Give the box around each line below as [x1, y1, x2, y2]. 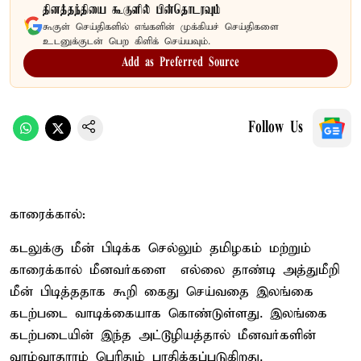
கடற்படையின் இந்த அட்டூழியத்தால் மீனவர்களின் [10, 326, 316, 344]
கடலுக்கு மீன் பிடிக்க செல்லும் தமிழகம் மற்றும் [10, 239, 311, 257]
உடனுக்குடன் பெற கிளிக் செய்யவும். [43, 35, 210, 48]
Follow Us [248, 119, 303, 136]
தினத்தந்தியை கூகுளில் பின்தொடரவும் [43, 2, 221, 18]
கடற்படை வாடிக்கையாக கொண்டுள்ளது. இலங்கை [10, 305, 327, 322]
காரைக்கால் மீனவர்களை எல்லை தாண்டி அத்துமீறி [10, 261, 339, 279]
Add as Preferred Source [122, 56, 239, 69]
